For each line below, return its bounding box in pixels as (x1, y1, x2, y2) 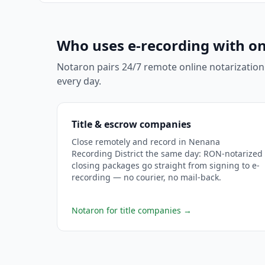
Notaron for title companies (72, 205, 181, 216)
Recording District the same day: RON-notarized (72, 148, 263, 159)
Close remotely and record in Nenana (72, 136, 220, 147)
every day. (57, 75, 101, 88)
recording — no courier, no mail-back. (72, 172, 221, 183)
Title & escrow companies (72, 118, 191, 131)
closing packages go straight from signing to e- (72, 160, 260, 171)
